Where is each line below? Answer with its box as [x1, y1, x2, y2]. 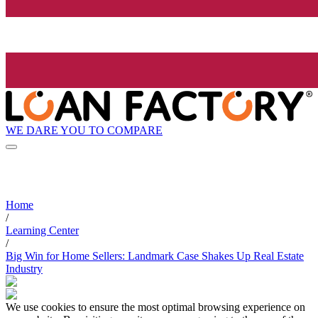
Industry [6, 263, 43, 275]
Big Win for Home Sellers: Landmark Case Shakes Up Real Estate [6, 250, 304, 263]
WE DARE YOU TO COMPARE [6, 124, 163, 136]
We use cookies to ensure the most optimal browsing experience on [6, 301, 305, 314]
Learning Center [6, 224, 79, 237]
